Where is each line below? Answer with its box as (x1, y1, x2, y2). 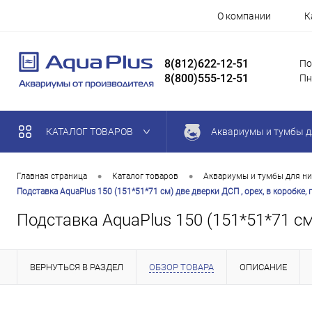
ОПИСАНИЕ (240, 261, 287, 272)
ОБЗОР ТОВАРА (149, 261, 214, 272)
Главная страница (17, 171, 87, 182)
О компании (217, 10, 271, 22)
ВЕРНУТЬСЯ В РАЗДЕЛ (30, 261, 123, 272)
